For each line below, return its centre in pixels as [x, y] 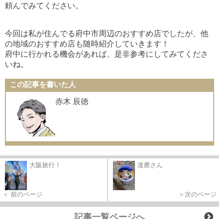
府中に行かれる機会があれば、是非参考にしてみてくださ [107, 54]
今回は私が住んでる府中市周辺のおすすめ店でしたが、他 [107, 34]
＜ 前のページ [22, 195]
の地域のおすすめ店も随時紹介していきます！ [87, 44]
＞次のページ [197, 195]
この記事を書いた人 [43, 85]
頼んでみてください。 [44, 6]
